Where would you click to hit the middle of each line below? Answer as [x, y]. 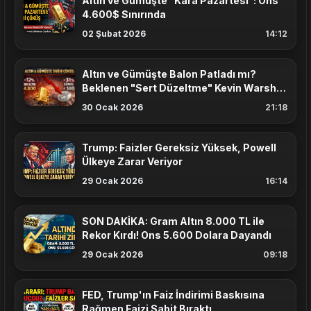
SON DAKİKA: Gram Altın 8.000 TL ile [173, 221]
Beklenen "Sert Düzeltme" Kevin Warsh [179, 88]
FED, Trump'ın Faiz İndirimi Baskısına [173, 295]
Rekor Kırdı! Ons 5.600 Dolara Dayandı [177, 235]
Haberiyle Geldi [120, 102]
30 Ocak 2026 [112, 108]
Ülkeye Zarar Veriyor [132, 162]
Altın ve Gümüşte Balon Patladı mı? [169, 74]
